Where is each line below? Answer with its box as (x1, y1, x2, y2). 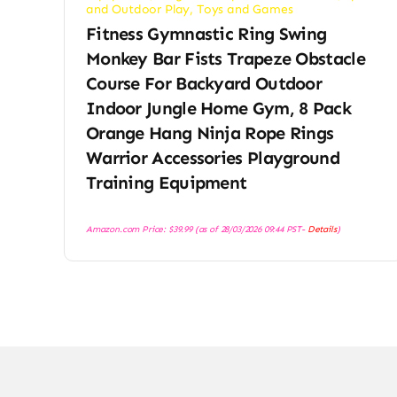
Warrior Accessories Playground (85, 147, 339, 169)
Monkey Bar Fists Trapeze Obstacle (85, 48, 365, 70)
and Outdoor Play (85, 2, 191, 18)
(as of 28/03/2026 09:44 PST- (191, 223, 307, 236)
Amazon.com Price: (85, 223, 168, 236)
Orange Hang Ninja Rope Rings (85, 122, 334, 144)
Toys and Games (196, 2, 293, 18)
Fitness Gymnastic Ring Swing (85, 23, 327, 45)
